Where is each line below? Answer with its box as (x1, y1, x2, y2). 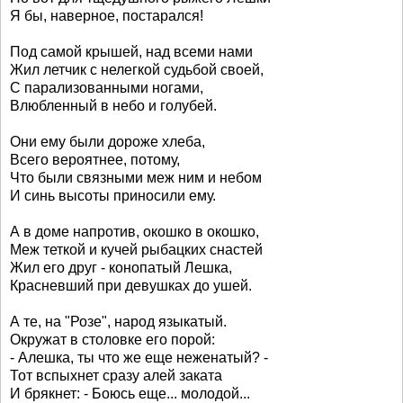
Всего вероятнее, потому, (10, 152, 180, 167)
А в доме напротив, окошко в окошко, (10, 224, 259, 239)
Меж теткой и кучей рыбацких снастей (10, 242, 263, 257)
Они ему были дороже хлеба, (10, 134, 205, 149)
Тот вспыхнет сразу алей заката (10, 368, 222, 383)
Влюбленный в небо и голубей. (10, 98, 217, 113)
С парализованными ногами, (10, 80, 203, 95)
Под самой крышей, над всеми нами (10, 44, 253, 59)
